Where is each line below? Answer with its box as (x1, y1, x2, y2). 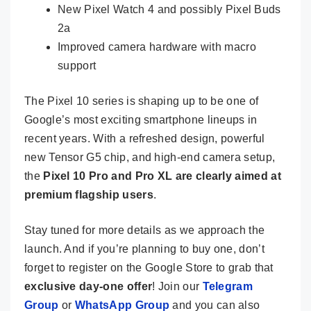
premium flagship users (24, 188, 153, 201)
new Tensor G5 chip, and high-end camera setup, (24, 151, 276, 163)
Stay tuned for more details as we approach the (24, 224, 265, 236)
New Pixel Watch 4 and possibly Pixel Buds (58, 3, 281, 15)
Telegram (202, 280, 253, 292)
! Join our (152, 280, 203, 292)
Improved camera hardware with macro (58, 40, 256, 53)
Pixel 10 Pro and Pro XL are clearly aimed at (43, 169, 281, 182)
